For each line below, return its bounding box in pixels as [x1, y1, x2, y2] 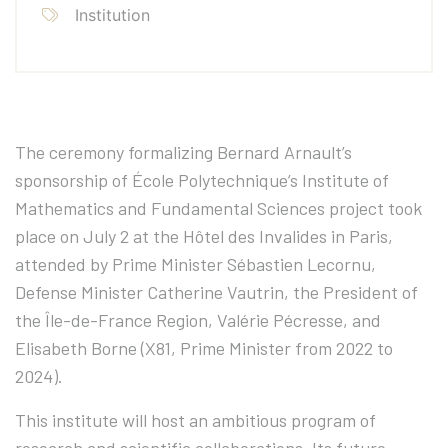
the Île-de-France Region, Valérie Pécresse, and [15, 309, 381, 332]
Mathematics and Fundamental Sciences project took [15, 197, 422, 220]
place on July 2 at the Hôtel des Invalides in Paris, [15, 225, 393, 248]
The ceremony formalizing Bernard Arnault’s [15, 141, 352, 164]
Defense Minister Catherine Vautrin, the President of [15, 281, 418, 304]
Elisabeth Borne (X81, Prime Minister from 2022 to [15, 337, 393, 360]
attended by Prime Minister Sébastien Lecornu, [15, 253, 376, 276]
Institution [70, 5, 150, 26]
